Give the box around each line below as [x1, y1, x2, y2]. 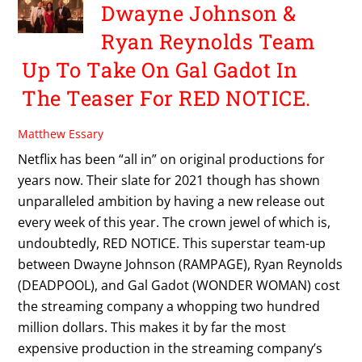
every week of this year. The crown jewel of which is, [18, 213, 331, 232]
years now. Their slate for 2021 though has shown [18, 171, 321, 190]
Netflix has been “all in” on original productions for [18, 150, 326, 169]
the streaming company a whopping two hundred [18, 297, 321, 316]
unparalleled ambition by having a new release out [18, 192, 326, 211]
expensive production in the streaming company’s [18, 339, 323, 358]
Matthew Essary [18, 126, 104, 142]
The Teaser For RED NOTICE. [22, 84, 311, 112]
